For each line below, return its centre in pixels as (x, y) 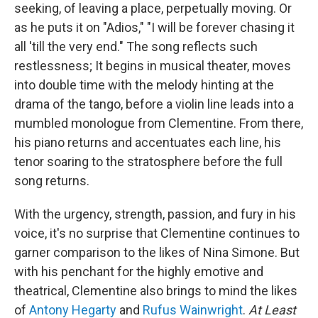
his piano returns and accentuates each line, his (148, 142)
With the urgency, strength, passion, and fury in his (155, 214)
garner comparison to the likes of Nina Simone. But (157, 252)
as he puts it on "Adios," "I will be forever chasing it (154, 27)
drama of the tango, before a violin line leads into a (154, 104)
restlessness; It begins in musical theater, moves (153, 66)
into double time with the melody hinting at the (144, 85)
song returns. (52, 181)
